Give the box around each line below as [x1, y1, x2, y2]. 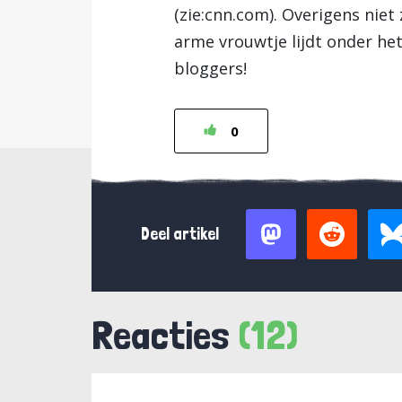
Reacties [92, 310, 238, 359]
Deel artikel [141, 223, 219, 244]
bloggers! [174, 57, 247, 79]
